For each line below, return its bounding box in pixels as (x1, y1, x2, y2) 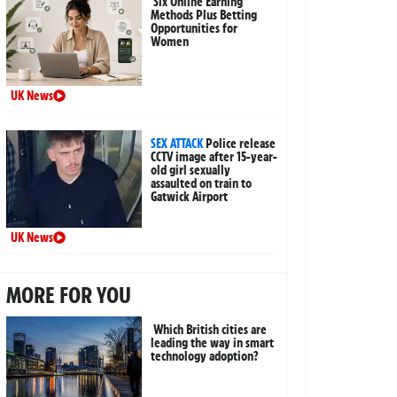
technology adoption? (151, 347, 260, 364)
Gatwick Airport (151, 188, 229, 205)
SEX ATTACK (151, 135, 204, 152)
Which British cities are (153, 321, 268, 338)
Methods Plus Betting (151, 6, 258, 23)
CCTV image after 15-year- (151, 148, 278, 165)
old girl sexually (151, 161, 231, 178)
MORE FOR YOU (5, 280, 131, 309)
